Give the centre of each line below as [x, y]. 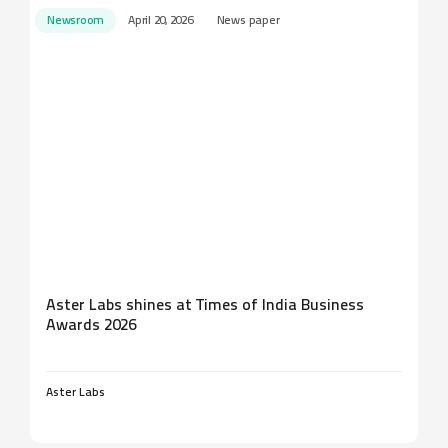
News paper [248, 21]
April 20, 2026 [160, 21]
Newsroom [76, 21]
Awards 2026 [91, 326]
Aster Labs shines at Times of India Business [205, 306]
